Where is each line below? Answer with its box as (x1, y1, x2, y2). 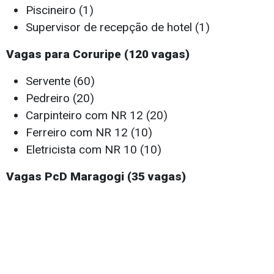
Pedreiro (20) (26, 91, 94, 106)
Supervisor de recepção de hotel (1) (26, 20, 210, 35)
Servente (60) (26, 74, 95, 89)
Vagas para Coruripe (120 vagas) (6, 47, 190, 62)
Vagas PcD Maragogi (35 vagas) (6, 169, 186, 184)
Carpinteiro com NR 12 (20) (26, 108, 168, 123)
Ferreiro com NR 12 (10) (26, 125, 152, 140)
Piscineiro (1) (26, 3, 94, 18)
